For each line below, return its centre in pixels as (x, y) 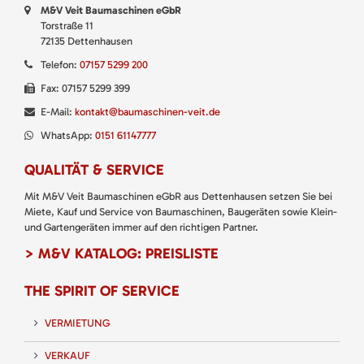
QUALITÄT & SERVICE (94, 169)
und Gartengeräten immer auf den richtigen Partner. (141, 227)
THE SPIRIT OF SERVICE (102, 290)
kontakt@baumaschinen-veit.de (147, 111)
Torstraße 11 (67, 25)
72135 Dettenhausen (86, 41)
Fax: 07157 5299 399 (85, 88)
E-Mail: (57, 111)
